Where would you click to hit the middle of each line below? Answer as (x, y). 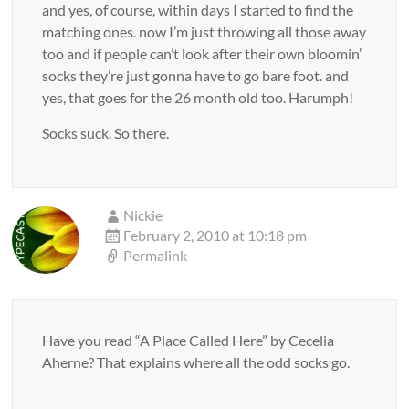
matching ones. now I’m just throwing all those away (204, 31)
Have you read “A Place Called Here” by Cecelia (189, 340)
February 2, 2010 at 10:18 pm (215, 235)
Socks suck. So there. (106, 133)
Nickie (143, 215)
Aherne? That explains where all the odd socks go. (196, 362)
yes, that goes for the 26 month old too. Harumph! (198, 97)
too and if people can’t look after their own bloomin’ (202, 53)
